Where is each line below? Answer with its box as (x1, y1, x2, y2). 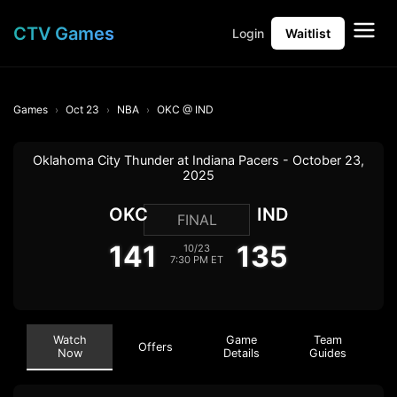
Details (223, 346, 260, 360)
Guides (308, 346, 346, 360)
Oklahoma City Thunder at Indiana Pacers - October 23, (33, 152, 364, 167)
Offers (138, 339, 173, 354)
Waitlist (285, 26, 331, 41)
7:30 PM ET (170, 253, 223, 266)
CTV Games (13, 22, 114, 44)
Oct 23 (66, 103, 99, 116)
